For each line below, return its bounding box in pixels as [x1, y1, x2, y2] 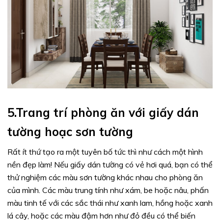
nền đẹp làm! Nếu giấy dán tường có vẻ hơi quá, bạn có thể [7, 160, 213, 170]
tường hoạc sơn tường [7, 124, 133, 139]
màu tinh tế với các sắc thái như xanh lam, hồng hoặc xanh [7, 198, 213, 208]
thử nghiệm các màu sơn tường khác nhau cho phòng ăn [7, 172, 203, 183]
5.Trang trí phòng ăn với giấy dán [7, 105, 199, 120]
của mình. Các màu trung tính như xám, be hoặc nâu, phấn [7, 185, 209, 195]
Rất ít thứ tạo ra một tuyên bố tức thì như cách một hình [7, 147, 203, 157]
